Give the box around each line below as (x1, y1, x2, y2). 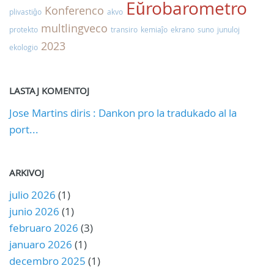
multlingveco (41, 20, 108, 35)
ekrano (171, 24, 194, 34)
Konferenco (45, 2, 104, 18)
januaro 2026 (9, 237, 72, 251)
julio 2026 (9, 187, 56, 202)
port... (9, 122, 39, 136)
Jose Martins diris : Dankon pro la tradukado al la (9, 105, 237, 120)
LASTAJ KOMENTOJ (9, 84, 89, 97)
